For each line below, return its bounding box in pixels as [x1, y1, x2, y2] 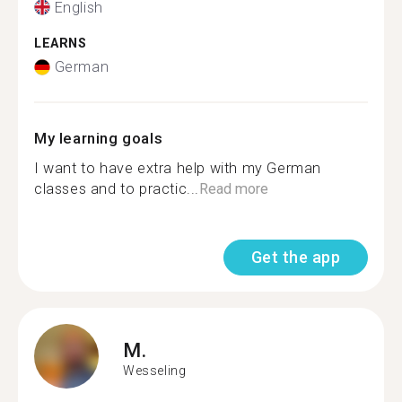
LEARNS [34, 35, 87, 51]
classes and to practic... [34, 180, 200, 197]
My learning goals [34, 129, 163, 147]
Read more [199, 180, 269, 197]
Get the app [250, 248, 340, 267]
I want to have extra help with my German [34, 160, 322, 177]
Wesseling [123, 363, 187, 378]
